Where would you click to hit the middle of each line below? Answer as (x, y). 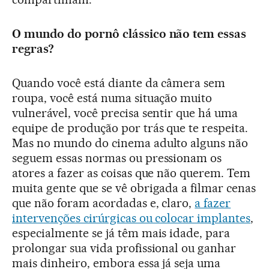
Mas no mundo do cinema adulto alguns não (130, 143)
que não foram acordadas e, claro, (104, 203)
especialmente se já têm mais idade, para (121, 233)
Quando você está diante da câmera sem (119, 83)
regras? (33, 49)
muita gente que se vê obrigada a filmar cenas (134, 188)
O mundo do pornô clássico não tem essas (129, 34)
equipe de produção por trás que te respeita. (130, 128)
